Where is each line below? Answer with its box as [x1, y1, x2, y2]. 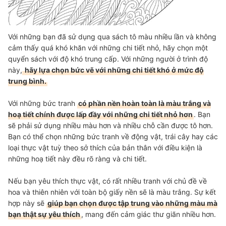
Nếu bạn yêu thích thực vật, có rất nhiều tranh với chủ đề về [8, 177, 207, 186]
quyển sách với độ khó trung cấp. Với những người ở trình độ [8, 54, 208, 64]
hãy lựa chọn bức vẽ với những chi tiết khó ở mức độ [23, 66, 204, 75]
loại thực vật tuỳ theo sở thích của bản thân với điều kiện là [8, 143, 202, 152]
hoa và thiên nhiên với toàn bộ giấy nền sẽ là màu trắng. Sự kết [8, 188, 216, 197]
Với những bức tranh [8, 99, 77, 108]
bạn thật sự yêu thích [8, 210, 80, 219]
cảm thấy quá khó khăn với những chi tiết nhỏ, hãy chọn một [8, 43, 208, 52]
